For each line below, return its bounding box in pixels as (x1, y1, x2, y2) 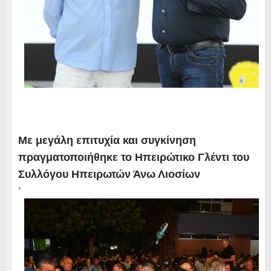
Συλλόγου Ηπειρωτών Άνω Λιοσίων (18, 168, 200, 180)
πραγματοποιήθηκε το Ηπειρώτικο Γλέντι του (18, 151, 249, 163)
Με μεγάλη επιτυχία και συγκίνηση (18, 134, 196, 146)
